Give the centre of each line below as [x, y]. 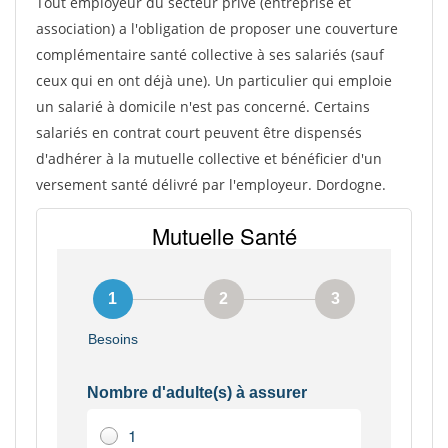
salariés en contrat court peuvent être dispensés [199, 132]
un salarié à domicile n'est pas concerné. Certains [203, 106]
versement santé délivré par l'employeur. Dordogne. [211, 184]
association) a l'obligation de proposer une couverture [217, 28]
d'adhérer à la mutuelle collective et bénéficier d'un [209, 158]
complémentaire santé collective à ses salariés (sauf [210, 54]
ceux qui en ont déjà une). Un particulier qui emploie [214, 80]
